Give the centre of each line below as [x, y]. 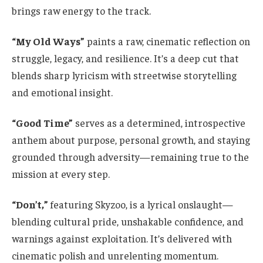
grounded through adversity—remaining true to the [130, 156]
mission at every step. [61, 173]
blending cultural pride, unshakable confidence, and [128, 221]
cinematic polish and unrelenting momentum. [115, 255]
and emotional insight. [62, 92]
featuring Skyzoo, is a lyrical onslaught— [141, 204]
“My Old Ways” [48, 41]
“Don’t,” [30, 204]
